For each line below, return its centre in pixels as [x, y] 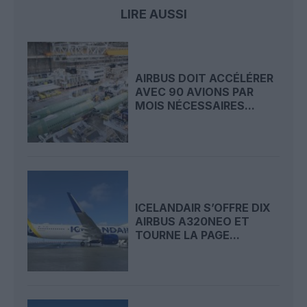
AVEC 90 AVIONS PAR [195, 92]
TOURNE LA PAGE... [188, 235]
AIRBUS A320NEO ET [193, 221]
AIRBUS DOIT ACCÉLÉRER [205, 78]
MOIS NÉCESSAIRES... [195, 106]
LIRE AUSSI [153, 14]
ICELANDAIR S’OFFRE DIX [203, 207]
